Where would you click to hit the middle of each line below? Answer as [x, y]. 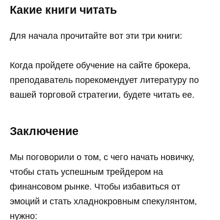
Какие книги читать [63, 10]
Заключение [44, 132]
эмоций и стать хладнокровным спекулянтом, [103, 201]
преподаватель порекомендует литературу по [104, 80]
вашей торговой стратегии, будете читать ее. [102, 95]
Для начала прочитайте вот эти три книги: [96, 36]
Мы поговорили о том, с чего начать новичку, [102, 157]
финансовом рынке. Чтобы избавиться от [95, 186]
